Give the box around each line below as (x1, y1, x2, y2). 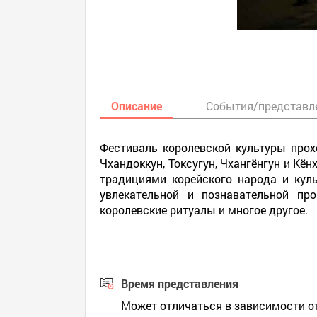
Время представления (121, 276, 239, 291)
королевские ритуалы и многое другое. (100, 202, 309, 217)
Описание (111, 98, 163, 113)
